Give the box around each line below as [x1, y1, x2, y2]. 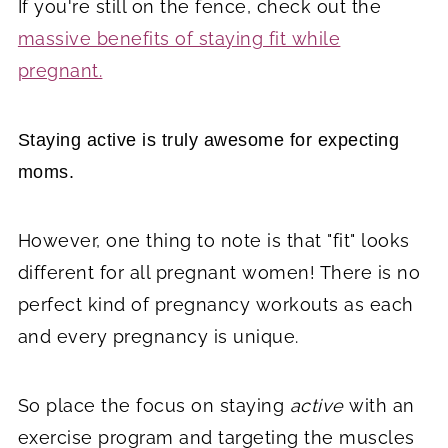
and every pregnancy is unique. [17, 325, 299, 347]
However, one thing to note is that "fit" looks [17, 229, 410, 251]
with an [343, 394, 415, 416]
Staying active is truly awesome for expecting [17, 129, 400, 150]
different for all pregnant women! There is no [17, 261, 421, 283]
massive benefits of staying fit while [17, 27, 341, 49]
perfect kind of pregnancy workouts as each [17, 293, 414, 315]
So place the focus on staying [17, 394, 290, 416]
